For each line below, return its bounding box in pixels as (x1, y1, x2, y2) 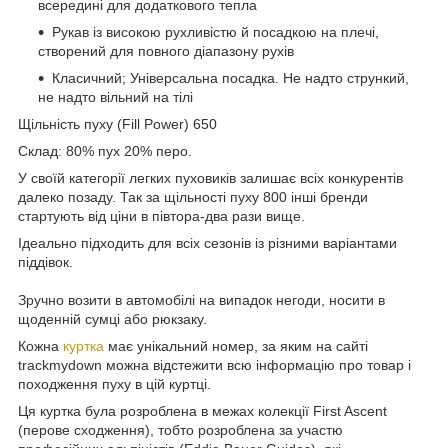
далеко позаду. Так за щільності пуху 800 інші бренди (18, 188, 368, 205)
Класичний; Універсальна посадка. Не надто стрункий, (52, 69, 409, 86)
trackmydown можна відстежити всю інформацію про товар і (18, 356, 411, 373)
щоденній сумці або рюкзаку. (18, 310, 207, 327)
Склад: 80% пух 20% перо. (18, 142, 192, 159)
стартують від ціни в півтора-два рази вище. (18, 207, 305, 224)
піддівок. (18, 253, 77, 270)
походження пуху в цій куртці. (18, 375, 211, 392)
